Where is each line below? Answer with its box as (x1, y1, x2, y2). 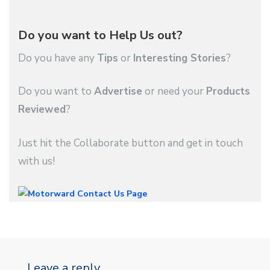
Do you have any (18, 51, 97, 65)
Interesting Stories (133, 51, 226, 65)
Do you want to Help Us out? (18, 27, 183, 43)
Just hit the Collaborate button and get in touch (18, 136, 243, 150)
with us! (18, 154, 55, 168)
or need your (142, 84, 206, 99)
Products (206, 84, 250, 99)
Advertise (94, 84, 142, 99)
